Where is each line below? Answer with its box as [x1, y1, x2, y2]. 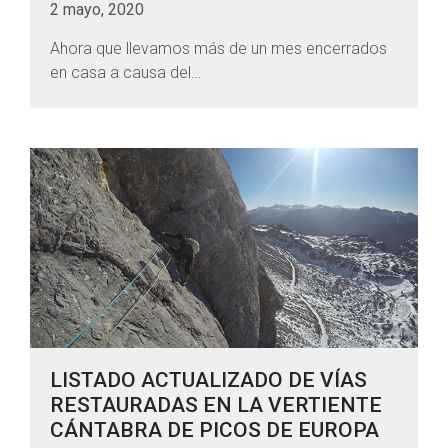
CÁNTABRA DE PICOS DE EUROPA [50, 418, 379, 443]
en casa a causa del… [50, 63, 201, 83]
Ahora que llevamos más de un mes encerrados [50, 39, 387, 59]
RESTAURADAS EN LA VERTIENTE [50, 393, 382, 418]
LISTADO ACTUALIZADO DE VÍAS [50, 368, 367, 393]
